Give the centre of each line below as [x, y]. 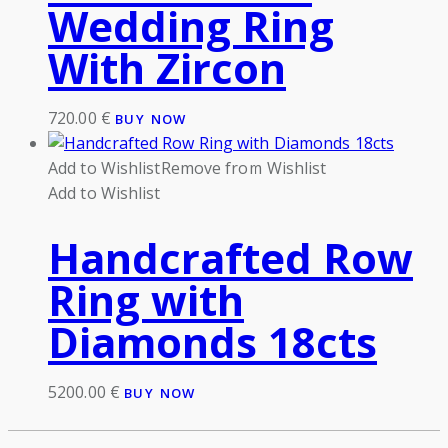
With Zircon [167, 67]
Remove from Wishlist [243, 167]
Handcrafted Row [230, 257]
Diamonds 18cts [212, 341]
